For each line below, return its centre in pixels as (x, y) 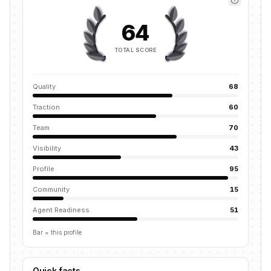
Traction (46, 107)
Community (51, 189)
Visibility (47, 148)
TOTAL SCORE (135, 50)
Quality (44, 87)
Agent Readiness (61, 210)
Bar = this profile (57, 232)
